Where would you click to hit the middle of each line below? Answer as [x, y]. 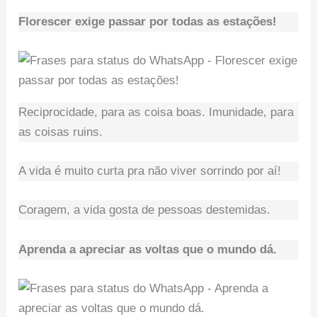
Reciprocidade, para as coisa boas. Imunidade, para [156, 112]
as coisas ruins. [61, 132]
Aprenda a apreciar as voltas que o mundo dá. [148, 249]
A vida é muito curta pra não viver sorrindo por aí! [150, 171]
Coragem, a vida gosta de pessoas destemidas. [145, 210]
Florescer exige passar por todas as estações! [148, 21]
